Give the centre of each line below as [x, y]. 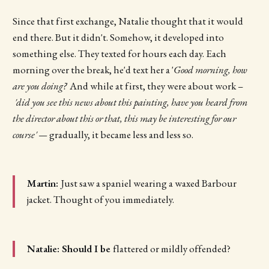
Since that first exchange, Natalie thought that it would [128, 21]
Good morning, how [210, 69]
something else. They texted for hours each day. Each [119, 53]
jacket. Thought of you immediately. [100, 200]
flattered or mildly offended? [171, 248]
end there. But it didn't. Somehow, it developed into [118, 37]
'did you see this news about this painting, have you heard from [131, 102]
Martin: [44, 183]
